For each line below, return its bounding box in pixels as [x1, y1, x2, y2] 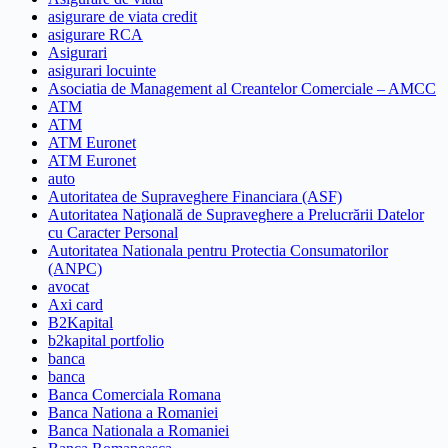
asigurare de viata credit [48, 7, 197, 25]
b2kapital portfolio [48, 331, 164, 349]
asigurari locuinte [48, 61, 156, 79]
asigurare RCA [48, 25, 143, 43]
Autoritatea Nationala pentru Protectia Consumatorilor [48, 241, 388, 259]
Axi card [48, 295, 103, 313]
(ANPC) [48, 259, 102, 277]
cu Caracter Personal [48, 223, 178, 241]
